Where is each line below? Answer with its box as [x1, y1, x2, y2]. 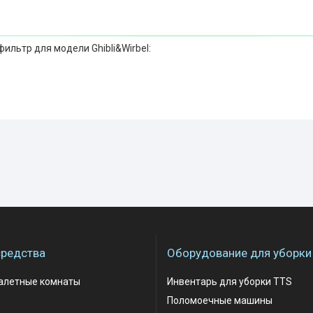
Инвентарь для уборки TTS [167, 276, 292, 287]
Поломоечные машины [167, 295, 272, 306]
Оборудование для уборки [167, 246, 312, 260]
